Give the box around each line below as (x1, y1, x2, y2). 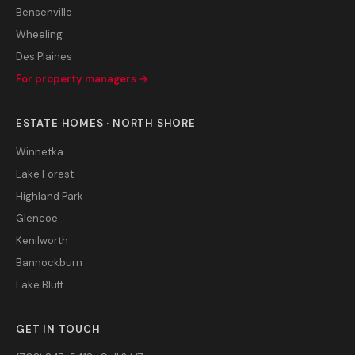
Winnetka (16, 145, 63, 158)
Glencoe (16, 212, 58, 225)
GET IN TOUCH (16, 323, 101, 336)
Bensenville (16, 6, 72, 19)
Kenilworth (16, 234, 68, 247)
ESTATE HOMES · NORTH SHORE (16, 116, 196, 130)
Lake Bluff (16, 278, 63, 292)
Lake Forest (16, 167, 74, 181)
